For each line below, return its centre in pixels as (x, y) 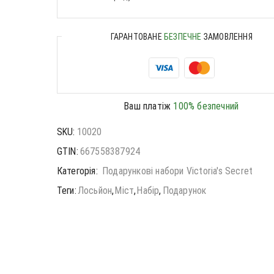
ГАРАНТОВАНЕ (137, 36)
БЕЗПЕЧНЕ (183, 36)
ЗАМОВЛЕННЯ (227, 36)
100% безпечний (206, 106)
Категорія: (78, 171)
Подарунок (184, 190)
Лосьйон (95, 190)
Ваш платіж (149, 106)
